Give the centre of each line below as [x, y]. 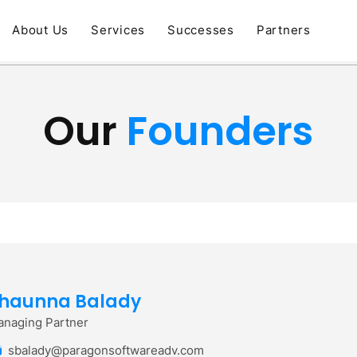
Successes [201, 29]
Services [118, 29]
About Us [40, 29]
